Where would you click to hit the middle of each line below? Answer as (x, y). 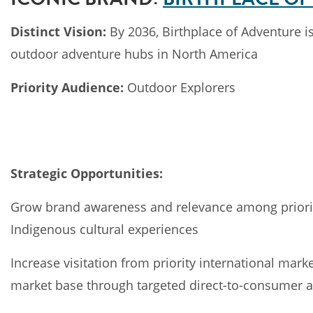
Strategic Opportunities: (87, 173)
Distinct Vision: (58, 31)
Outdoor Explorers (180, 87)
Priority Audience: (67, 87)
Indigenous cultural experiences (104, 229)
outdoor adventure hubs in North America (134, 53)
